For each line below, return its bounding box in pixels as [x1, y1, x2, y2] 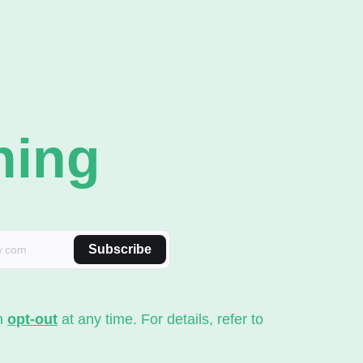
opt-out [7, 311, 58, 327]
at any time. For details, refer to [58, 311, 263, 327]
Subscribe [88, 242, 152, 256]
